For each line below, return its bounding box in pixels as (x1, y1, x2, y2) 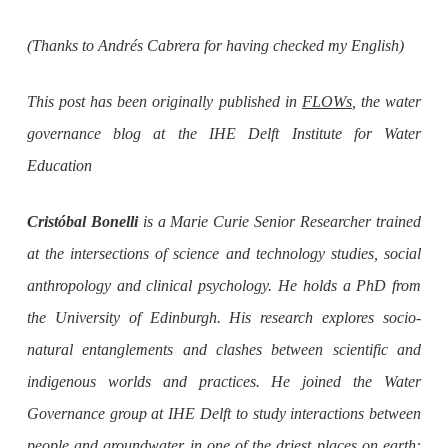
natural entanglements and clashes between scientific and (26, 341, 422, 359)
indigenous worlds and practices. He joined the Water (26, 373, 422, 391)
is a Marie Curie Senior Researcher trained (137, 213, 422, 231)
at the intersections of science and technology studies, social (26, 245, 422, 263)
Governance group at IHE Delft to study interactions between (26, 405, 422, 423)
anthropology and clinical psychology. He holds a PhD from (26, 277, 422, 295)
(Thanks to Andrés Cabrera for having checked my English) (26, 37, 404, 55)
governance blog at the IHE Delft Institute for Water (26, 125, 422, 143)
